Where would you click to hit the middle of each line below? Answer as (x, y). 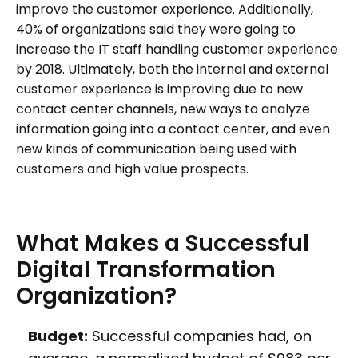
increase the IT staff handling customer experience (177, 50)
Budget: (58, 336)
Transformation (186, 270)
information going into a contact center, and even (173, 129)
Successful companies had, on (200, 336)
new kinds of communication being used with (156, 149)
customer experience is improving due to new (159, 89)
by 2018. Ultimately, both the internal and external (172, 70)
